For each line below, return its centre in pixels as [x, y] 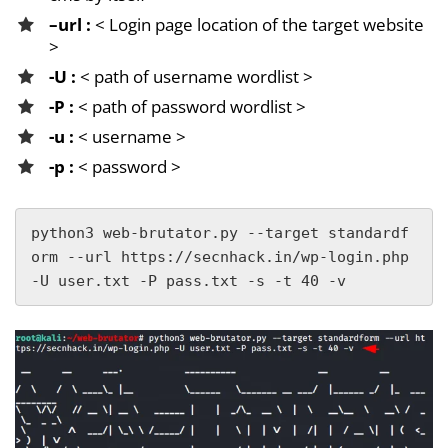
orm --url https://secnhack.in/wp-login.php [220, 256]
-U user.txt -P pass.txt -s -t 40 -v [188, 280]
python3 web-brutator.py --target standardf [220, 232]
